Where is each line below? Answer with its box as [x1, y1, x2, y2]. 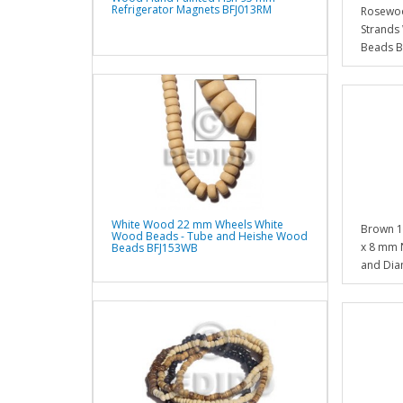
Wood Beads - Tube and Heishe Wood [112, 228, 308, 245]
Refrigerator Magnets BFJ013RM [112, 2, 272, 18]
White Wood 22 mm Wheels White [112, 217, 283, 233]
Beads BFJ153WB [112, 240, 198, 256]
